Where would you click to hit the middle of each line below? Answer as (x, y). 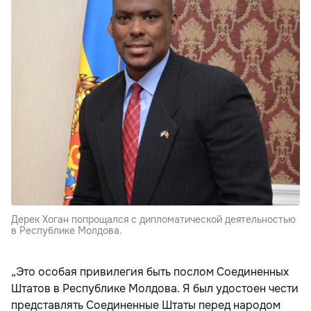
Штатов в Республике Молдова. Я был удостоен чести (155, 289)
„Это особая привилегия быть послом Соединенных (150, 272)
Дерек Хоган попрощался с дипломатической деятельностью (153, 220)
